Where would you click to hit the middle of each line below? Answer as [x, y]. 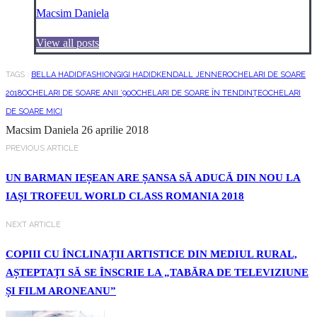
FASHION [99, 75]
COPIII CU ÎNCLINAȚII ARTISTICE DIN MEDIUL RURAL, [151, 254]
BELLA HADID [57, 75]
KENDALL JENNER [192, 75]
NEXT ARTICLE [33, 225]
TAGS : [17, 75]
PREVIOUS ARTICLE [42, 149]
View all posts [68, 43]
